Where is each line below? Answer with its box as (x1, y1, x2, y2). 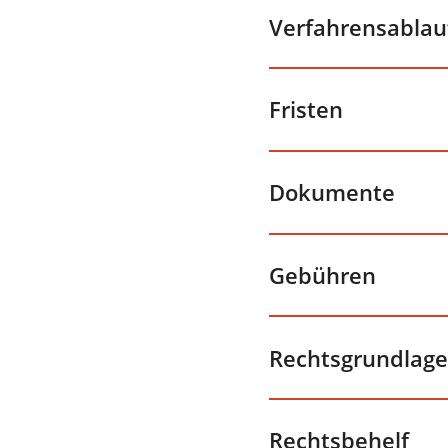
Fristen (269, 94, 343, 125)
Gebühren (269, 259, 376, 290)
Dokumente (269, 177, 395, 208)
